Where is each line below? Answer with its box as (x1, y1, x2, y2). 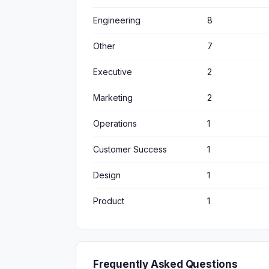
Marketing (93, 92, 133, 103)
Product (93, 196, 124, 206)
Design (93, 170, 121, 180)
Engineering (93, 15, 141, 25)
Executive (93, 67, 132, 77)
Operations (93, 118, 137, 128)
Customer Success (93, 144, 167, 154)
